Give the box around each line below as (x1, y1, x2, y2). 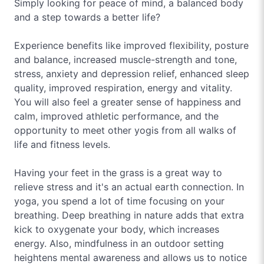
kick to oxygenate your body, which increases (14, 223, 219, 235)
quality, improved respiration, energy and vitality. (14, 82, 232, 94)
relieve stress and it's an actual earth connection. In (14, 181, 244, 193)
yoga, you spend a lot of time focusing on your (14, 195, 225, 207)
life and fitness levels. (14, 138, 110, 150)
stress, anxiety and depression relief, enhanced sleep (14, 68, 249, 80)
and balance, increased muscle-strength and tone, (14, 54, 237, 65)
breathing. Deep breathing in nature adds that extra (14, 209, 244, 221)
